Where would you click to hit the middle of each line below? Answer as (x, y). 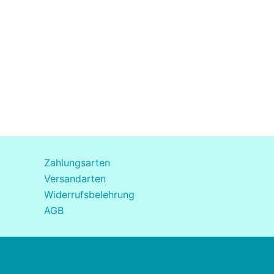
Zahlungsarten (77, 163)
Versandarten (75, 179)
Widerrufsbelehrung (89, 194)
